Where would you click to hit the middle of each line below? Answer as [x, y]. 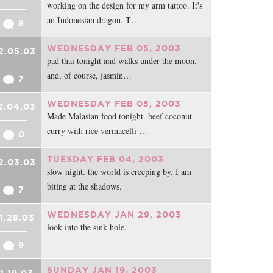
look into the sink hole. [87, 227]
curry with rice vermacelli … [97, 131]
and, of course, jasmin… [90, 75]
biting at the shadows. [85, 186]
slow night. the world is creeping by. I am [119, 172]
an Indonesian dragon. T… [94, 20]
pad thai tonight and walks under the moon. [122, 61]
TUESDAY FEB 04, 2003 [106, 159]
